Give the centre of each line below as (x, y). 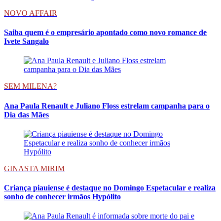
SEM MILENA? (30, 86)
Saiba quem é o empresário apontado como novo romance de (105, 33)
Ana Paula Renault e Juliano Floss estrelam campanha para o (107, 106)
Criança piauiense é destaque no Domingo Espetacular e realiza (110, 188)
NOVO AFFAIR (31, 13)
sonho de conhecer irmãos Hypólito (62, 197)
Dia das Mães (26, 114)
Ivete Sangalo (26, 41)
